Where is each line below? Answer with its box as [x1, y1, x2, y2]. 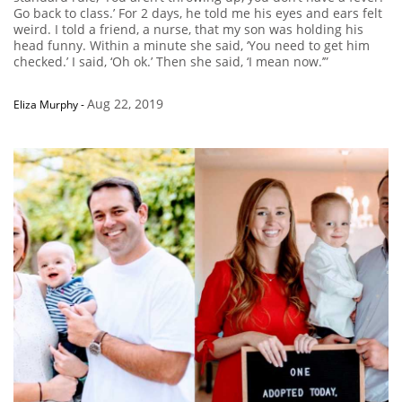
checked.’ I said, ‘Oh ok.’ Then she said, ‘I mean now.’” [13, 53, 328, 71]
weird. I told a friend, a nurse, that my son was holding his [13, 21, 363, 39]
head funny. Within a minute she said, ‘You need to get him [13, 37, 370, 55]
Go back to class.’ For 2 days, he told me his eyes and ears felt [13, 4, 382, 22]
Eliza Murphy [13, 97, 78, 113]
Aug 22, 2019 [87, 95, 163, 113]
